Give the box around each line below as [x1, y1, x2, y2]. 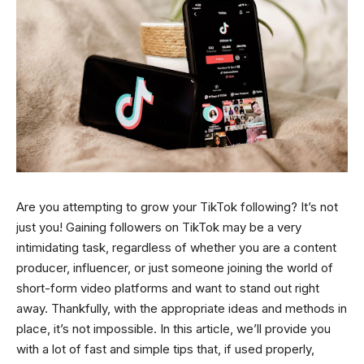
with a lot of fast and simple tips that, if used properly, [16, 340, 314, 357]
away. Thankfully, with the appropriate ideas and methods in [16, 300, 347, 316]
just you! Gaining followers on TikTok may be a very [16, 219, 301, 235]
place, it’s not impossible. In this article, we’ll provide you [16, 320, 331, 336]
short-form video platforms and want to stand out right [16, 279, 319, 296]
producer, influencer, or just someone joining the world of [16, 259, 333, 275]
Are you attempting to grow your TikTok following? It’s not [16, 198, 338, 214]
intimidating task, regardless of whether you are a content [16, 239, 336, 255]
